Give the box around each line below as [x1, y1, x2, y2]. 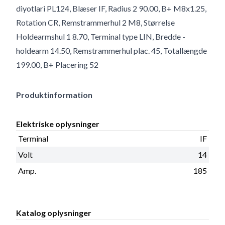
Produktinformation [16, 89, 92, 99]
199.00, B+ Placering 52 [16, 59, 98, 69]
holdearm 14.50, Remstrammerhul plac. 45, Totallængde [16, 45, 207, 55]
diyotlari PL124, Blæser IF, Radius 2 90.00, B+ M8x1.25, [16, 3, 206, 13]
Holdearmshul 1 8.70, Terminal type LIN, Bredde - [16, 31, 185, 41]
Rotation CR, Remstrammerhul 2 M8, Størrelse [16, 17, 175, 27]
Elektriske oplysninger [16, 119, 99, 129]
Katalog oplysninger [16, 207, 91, 217]
